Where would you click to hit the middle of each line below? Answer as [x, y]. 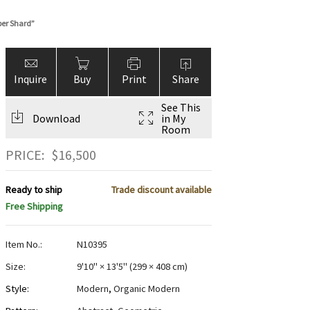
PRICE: [25, 155]
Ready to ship [34, 190]
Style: [17, 289]
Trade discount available [161, 190]
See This [181, 107]
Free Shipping [34, 207]
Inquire [31, 79]
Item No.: [24, 245]
